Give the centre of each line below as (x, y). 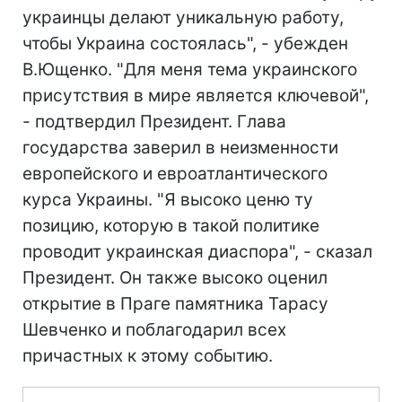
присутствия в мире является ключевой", (196, 96)
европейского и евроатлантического (175, 174)
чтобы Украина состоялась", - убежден (185, 44)
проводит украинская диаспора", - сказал (197, 252)
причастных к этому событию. (148, 356)
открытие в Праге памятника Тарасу (175, 304)
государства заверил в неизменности (180, 148)
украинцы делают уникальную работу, (183, 17)
